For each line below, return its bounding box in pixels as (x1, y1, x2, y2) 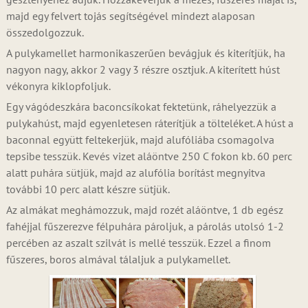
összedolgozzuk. (5, 25, 84, 39)
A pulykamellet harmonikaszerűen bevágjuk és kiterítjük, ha (5, 46, 285, 60)
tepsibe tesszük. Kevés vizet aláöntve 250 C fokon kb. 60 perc (5, 149, 292, 163)
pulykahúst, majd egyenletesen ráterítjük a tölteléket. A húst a (5, 116, 294, 130)
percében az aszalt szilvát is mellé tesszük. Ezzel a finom (5, 236, 271, 250)
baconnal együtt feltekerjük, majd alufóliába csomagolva (5, 133, 274, 146)
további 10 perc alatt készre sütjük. (5, 182, 170, 196)
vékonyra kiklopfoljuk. (5, 79, 111, 93)
